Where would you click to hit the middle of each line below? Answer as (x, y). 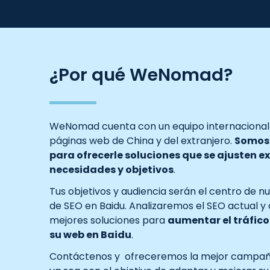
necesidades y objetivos (111, 170)
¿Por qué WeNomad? (141, 75)
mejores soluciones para (108, 220)
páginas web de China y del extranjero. (142, 141)
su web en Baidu (90, 235)
